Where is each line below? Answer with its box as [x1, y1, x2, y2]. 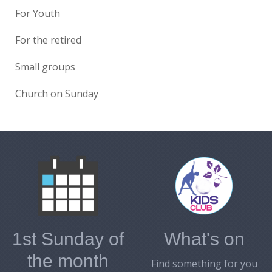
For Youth [15, 7, 60, 21]
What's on [163, 229, 245, 250]
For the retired [15, 33, 81, 47]
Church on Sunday [15, 87, 98, 101]
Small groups [15, 60, 75, 74]
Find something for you [151, 257, 257, 271]
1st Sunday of [12, 229, 124, 250]
